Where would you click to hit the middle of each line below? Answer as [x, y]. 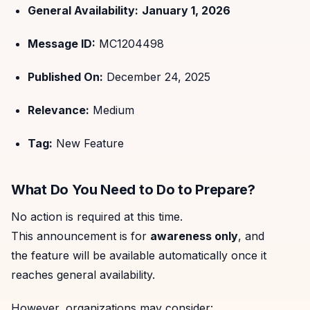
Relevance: [58, 110]
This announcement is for [81, 236]
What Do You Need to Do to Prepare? [133, 190]
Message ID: [62, 44]
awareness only [194, 236]
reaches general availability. [83, 275]
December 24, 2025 [157, 77]
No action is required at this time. [97, 217]
